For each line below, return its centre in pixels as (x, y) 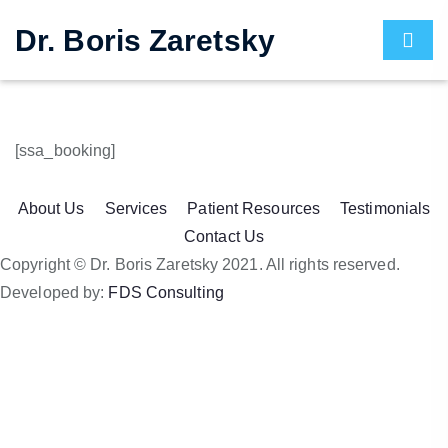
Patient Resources (254, 208)
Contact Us (224, 236)
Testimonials (385, 208)
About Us (51, 208)
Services (136, 208)
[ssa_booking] (65, 150)
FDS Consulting (168, 292)
